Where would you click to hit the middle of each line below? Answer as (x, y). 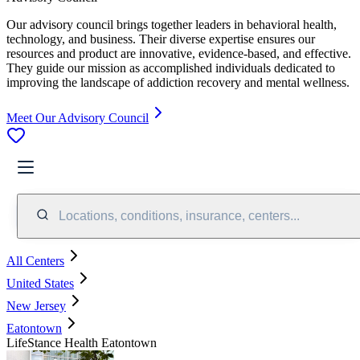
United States (40, 283)
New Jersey (36, 305)
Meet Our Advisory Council (78, 117)
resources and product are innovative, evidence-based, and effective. (179, 53)
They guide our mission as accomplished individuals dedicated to (171, 67)
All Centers (35, 260)
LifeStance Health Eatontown (82, 342)
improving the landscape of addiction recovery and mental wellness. (178, 82)
